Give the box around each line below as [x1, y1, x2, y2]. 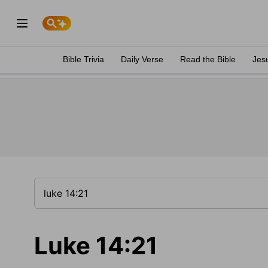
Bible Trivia [63, 54, 104, 64]
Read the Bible [180, 54, 236, 64]
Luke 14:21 [34, 231, 158, 260]
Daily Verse [121, 54, 163, 64]
